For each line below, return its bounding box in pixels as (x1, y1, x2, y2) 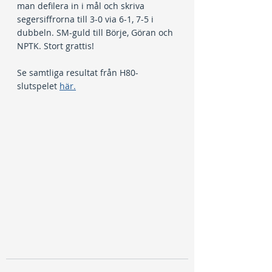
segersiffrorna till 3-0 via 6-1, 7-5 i (17, 13, 156, 25)
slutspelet (17, 80, 59, 92)
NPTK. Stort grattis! (17, 40, 94, 52)
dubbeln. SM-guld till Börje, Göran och (17, 27, 175, 38)
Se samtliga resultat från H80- (17, 67, 138, 78)
